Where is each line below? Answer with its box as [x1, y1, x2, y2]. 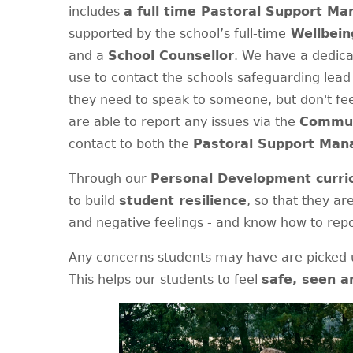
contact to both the [69, 136, 193, 152]
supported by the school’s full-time [69, 26, 286, 42]
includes [69, 4, 124, 20]
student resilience [119, 193, 247, 209]
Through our [69, 171, 150, 187]
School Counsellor [108, 48, 234, 64]
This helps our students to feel [69, 272, 262, 288]
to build [69, 193, 119, 209]
